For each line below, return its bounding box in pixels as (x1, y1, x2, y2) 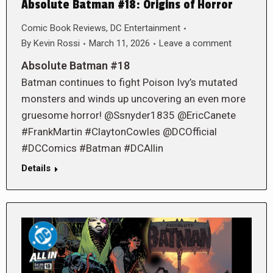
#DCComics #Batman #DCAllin (21, 142, 163, 155)
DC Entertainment (110, 23, 180, 34)
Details (21, 163, 51, 174)
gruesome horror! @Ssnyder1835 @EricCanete (21, 109, 236, 122)
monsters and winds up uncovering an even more (21, 93, 246, 105)
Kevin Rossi (34, 38, 80, 49)
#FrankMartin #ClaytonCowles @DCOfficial (21, 126, 217, 138)
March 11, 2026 (89, 38, 150, 49)
